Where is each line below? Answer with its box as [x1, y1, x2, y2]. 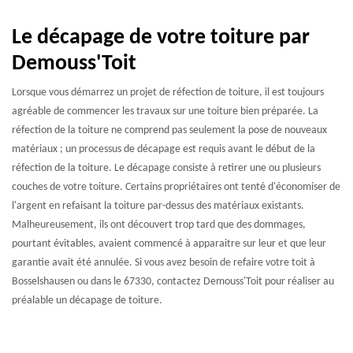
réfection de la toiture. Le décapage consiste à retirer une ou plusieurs [12, 162, 321, 174]
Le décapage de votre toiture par [12, 27, 310, 49]
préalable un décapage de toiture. [12, 295, 162, 307]
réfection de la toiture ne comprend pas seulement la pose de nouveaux [12, 124, 327, 136]
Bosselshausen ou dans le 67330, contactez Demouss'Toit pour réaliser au [12, 276, 334, 288]
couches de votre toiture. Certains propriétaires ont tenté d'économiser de [12, 181, 340, 193]
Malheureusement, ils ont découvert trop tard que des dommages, [12, 219, 306, 231]
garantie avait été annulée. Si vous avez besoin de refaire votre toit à [12, 257, 315, 269]
